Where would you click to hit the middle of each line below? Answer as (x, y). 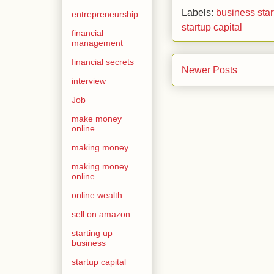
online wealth (97, 195)
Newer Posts (209, 70)
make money (97, 118)
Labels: (199, 12)
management (97, 43)
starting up (92, 233)
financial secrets (103, 61)
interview (89, 80)
